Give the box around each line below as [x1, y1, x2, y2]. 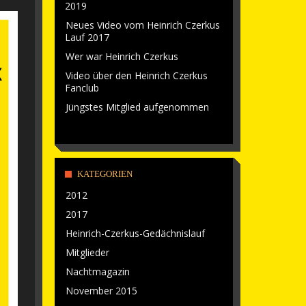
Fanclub [65, 81, 100, 94]
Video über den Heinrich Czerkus [66, 69, 208, 82]
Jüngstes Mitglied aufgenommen [66, 100, 210, 113]
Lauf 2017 [65, 31, 110, 44]
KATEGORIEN [77, 169, 133, 179]
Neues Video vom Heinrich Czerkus [66, 18, 221, 31]
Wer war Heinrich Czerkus [66, 50, 179, 63]
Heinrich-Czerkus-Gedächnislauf [66, 227, 206, 240]
